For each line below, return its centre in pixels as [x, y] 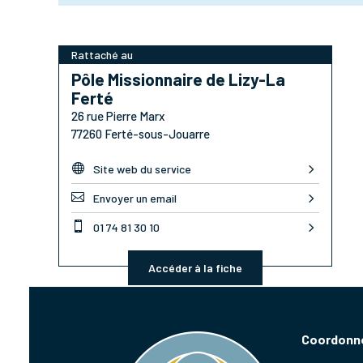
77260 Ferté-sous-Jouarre [141, 133]
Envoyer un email [135, 198]
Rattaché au [102, 54]
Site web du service [142, 169]
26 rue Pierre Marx [118, 115]
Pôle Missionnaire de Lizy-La [178, 79]
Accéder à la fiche [195, 267]
